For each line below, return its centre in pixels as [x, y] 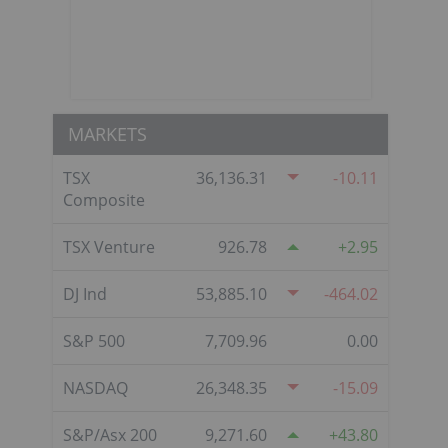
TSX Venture [109, 246]
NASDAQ [95, 387]
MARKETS [107, 133]
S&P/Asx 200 [110, 434]
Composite [104, 199]
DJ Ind [85, 293]
